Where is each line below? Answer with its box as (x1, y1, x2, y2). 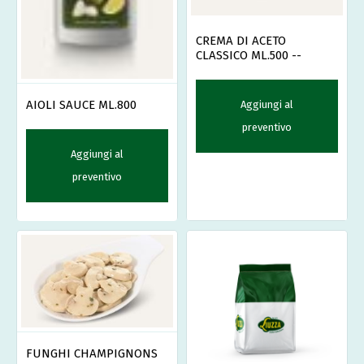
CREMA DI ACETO (196, 33, 286, 49)
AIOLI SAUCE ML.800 (26, 97, 136, 112)
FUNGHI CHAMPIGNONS (26, 345, 158, 361)
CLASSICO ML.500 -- (196, 48, 301, 63)
